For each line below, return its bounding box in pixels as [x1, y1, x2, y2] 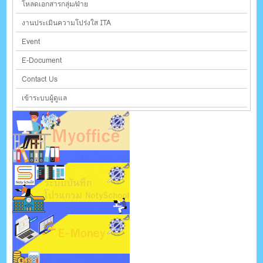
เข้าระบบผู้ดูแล [22, 92, 68, 104]
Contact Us [22, 73, 58, 85]
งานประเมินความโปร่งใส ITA [22, 17, 112, 29]
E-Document [22, 55, 62, 66]
